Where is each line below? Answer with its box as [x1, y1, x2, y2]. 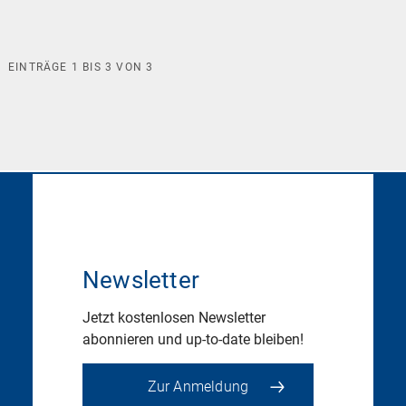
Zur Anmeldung [147, 378, 249, 395]
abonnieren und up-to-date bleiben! [82, 331, 304, 348]
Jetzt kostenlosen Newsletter [82, 309, 266, 326]
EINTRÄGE [8, 61, 72, 73]
